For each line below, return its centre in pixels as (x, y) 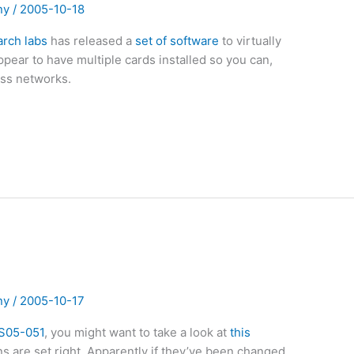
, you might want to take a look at (137, 332)
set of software (177, 40)
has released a (92, 40)
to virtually (250, 40)
